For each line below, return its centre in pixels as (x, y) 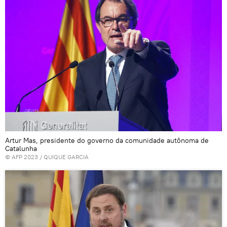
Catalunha (21, 149)
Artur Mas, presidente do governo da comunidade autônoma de (107, 141)
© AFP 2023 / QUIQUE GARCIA (47, 157)
